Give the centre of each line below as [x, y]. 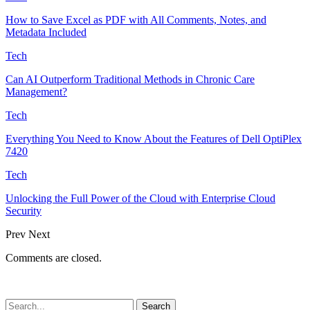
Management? [36, 91]
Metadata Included [46, 32]
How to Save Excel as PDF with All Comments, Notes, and [136, 19]
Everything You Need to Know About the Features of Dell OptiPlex [154, 138]
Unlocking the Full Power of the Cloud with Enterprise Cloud [140, 198]
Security [24, 210]
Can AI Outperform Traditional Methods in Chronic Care [130, 79]
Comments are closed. [54, 257]
